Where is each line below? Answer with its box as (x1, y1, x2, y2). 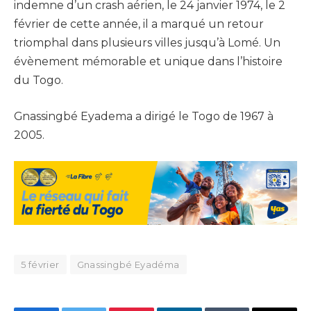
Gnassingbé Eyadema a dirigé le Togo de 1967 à (14, 109, 274, 123)
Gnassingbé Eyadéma (76, 258, 180, 270)
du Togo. (14, 74, 63, 87)
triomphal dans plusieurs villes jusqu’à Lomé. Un (14, 36, 280, 50)
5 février (21, 258, 60, 270)
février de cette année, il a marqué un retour (14, 17, 264, 31)
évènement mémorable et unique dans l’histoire (14, 55, 283, 69)
